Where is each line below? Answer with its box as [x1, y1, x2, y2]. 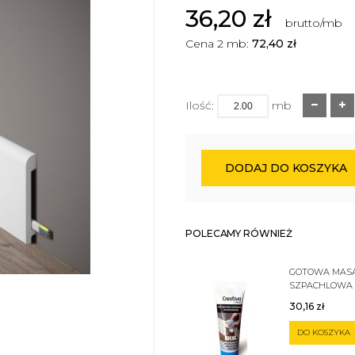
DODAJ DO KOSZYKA [225, 161, 347, 175]
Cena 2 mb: [185, 36, 252, 51]
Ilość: [185, 98, 214, 113]
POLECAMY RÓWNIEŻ [185, 227, 292, 239]
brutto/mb [285, 16, 342, 30]
